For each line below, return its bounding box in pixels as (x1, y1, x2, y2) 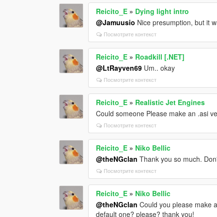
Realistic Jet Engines (135, 97, 205, 107)
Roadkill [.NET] (135, 51, 185, 62)
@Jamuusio (96, 17, 136, 27)
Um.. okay (142, 62, 175, 73)
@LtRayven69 (96, 62, 142, 73)
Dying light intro (135, 6, 189, 16)
